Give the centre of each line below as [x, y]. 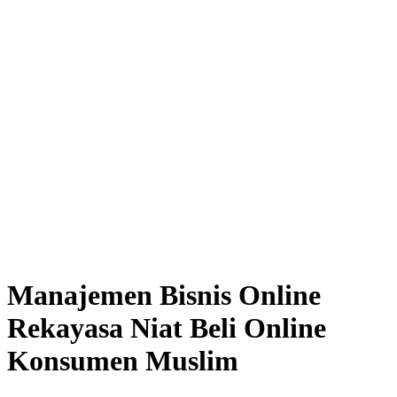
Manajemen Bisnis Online [164, 296]
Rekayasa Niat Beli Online [167, 328]
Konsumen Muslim [123, 361]
